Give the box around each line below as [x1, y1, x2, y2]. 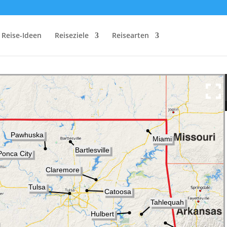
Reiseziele [54, 30, 89, 40]
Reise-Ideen [1, 30, 42, 40]
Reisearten [111, 30, 149, 40]
